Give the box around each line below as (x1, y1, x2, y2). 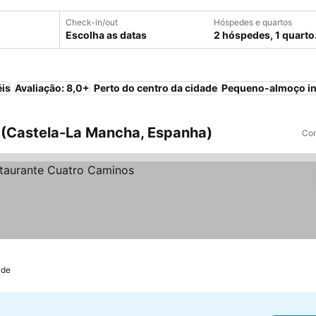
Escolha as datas (66, 29, 147, 41)
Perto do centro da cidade (94, 82, 217, 94)
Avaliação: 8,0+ (15, 82, 90, 94)
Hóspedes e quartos (214, 17, 292, 28)
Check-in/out (66, 17, 118, 28)
